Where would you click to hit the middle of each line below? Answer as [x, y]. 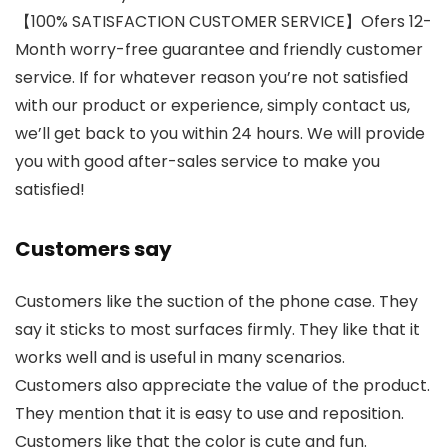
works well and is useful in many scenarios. [180, 357]
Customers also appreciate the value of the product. [222, 385]
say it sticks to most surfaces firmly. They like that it [217, 329]
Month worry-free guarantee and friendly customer [219, 49]
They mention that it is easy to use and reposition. [209, 413]
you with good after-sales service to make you [197, 161]
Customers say [93, 249]
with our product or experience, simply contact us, [212, 105]
